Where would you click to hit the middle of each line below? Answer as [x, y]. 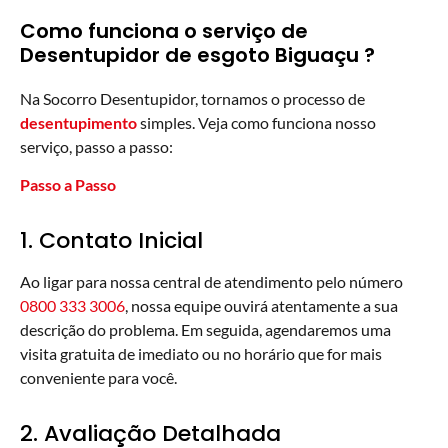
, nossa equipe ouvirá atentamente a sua [261, 305]
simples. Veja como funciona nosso [256, 122]
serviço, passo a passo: [96, 146]
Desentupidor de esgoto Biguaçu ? [197, 54]
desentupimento [78, 122]
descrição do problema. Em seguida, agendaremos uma [205, 329]
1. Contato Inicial [111, 240]
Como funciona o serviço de [164, 30]
